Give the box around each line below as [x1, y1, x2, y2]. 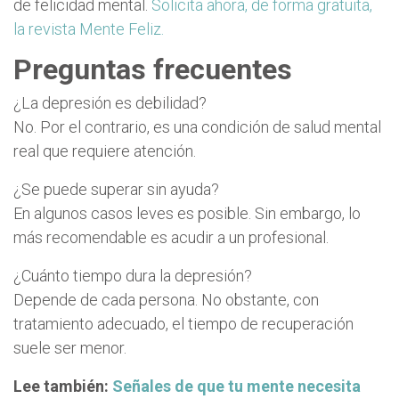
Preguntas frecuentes [13, 52, 292, 86]
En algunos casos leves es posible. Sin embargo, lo [13, 203, 361, 223]
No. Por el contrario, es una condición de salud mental [13, 117, 381, 136]
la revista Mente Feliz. [13, 19, 164, 38]
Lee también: [13, 376, 112, 395]
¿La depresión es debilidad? [13, 93, 207, 112]
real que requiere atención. [13, 141, 196, 160]
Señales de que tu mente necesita [112, 376, 361, 395]
